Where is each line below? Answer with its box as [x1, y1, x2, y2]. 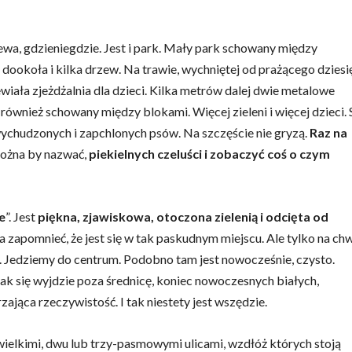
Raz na [310, 125, 347, 140]
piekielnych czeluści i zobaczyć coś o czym [89, 146, 330, 161]
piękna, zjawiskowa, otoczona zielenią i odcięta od [38, 209, 328, 224]
